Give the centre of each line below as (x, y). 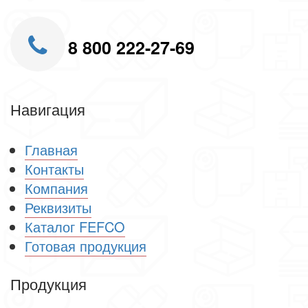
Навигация (48, 109)
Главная (51, 149)
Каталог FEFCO (75, 226)
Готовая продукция (86, 245)
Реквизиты (58, 207)
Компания (56, 188)
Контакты (54, 168)
